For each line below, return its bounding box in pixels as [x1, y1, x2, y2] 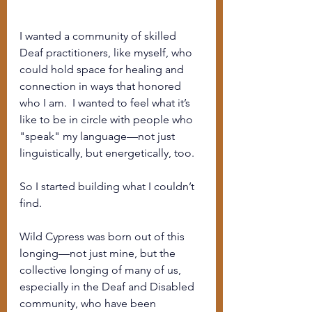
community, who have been [19, 296, 159, 310]
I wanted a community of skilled [19, 29, 179, 42]
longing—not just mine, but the [19, 246, 178, 260]
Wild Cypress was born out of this [19, 229, 187, 243]
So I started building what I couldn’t [19, 179, 197, 193]
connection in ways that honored [19, 79, 184, 93]
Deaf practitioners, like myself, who [19, 45, 195, 59]
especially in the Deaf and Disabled [19, 279, 197, 293]
